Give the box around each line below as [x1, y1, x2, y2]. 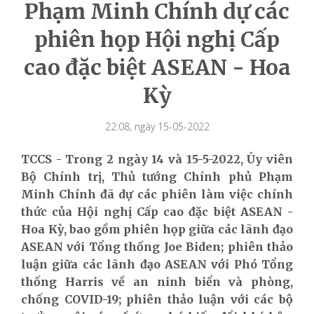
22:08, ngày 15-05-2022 [104, 119, 210, 133]
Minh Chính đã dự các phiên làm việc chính [21, 186, 293, 201]
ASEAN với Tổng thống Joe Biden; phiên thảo [21, 239, 293, 254]
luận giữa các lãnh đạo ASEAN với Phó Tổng [21, 257, 293, 271]
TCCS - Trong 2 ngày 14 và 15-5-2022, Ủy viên [21, 151, 293, 166]
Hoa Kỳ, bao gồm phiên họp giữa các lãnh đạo [21, 221, 293, 236]
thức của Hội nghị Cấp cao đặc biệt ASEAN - [21, 204, 293, 219]
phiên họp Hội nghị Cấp [34, 25, 280, 53]
